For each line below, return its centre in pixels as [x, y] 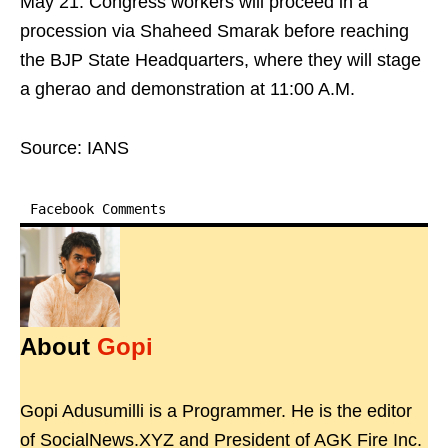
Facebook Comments [98, 209]
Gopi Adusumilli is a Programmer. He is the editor [216, 411]
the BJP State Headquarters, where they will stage [220, 60]
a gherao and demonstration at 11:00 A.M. [187, 89]
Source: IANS [74, 148]
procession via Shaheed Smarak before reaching [214, 31]
